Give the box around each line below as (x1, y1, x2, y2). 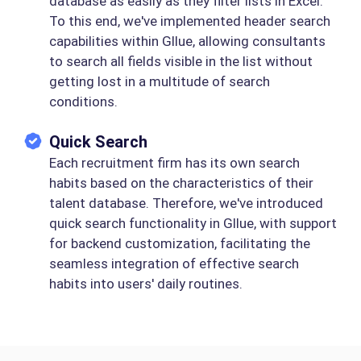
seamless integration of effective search (49, 255, 299, 272)
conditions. (49, 93, 118, 110)
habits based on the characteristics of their (49, 175, 313, 192)
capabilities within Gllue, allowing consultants (49, 33, 326, 50)
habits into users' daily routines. (49, 276, 243, 293)
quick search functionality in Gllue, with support (49, 215, 337, 232)
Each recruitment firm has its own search (49, 155, 300, 172)
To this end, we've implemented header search (49, 13, 330, 30)
